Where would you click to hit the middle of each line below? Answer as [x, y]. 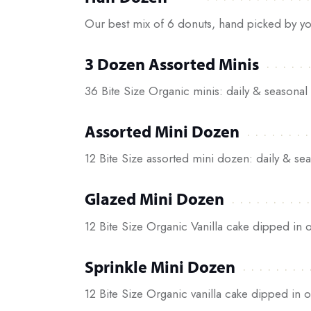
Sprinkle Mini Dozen [160, 266]
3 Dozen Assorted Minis [172, 64]
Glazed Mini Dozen [154, 199]
